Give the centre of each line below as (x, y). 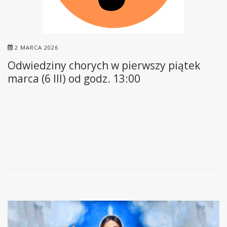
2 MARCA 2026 (36, 47)
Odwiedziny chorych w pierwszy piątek (104, 65)
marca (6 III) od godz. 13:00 (74, 79)
